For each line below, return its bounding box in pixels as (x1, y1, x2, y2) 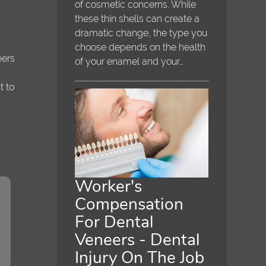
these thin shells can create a (75, 13, 200, 25)
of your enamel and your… (75, 56, 184, 68)
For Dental (75, 210, 154, 233)
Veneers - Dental (75, 228, 201, 251)
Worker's (75, 175, 142, 198)
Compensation (75, 192, 184, 216)
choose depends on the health (75, 42, 206, 53)
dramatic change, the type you (75, 27, 208, 39)
